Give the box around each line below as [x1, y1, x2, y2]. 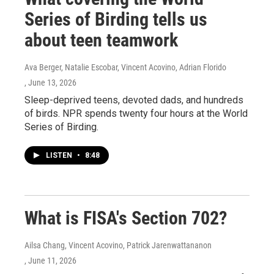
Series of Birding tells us [24, 9, 207, 30]
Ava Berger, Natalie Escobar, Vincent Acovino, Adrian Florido [24, 62, 226, 72]
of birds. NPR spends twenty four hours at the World [24, 108, 248, 119]
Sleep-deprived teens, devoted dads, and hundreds [24, 94, 243, 106]
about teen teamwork [24, 29, 178, 51]
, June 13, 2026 [24, 78, 76, 87]
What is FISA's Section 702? [24, 207, 227, 229]
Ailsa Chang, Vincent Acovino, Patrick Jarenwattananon [24, 240, 212, 250]
